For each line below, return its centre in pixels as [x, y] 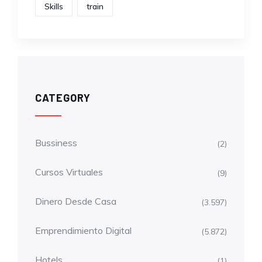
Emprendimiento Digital [83, 230]
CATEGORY [63, 98]
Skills [54, 6]
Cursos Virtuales [69, 172]
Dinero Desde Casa [76, 201]
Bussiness [56, 143]
